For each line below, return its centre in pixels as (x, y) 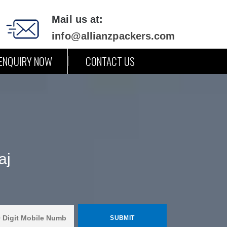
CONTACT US (110, 61)
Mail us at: (78, 19)
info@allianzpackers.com (113, 36)
